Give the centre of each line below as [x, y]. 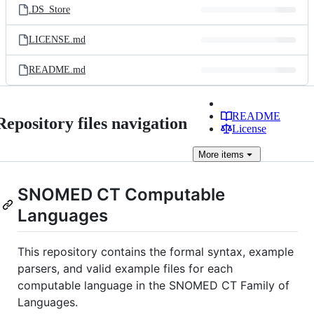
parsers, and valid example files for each [125, 269]
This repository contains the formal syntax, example [156, 252]
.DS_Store [49, 9]
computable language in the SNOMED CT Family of [153, 286]
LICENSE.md [57, 40]
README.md [57, 70]
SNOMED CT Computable [121, 194]
